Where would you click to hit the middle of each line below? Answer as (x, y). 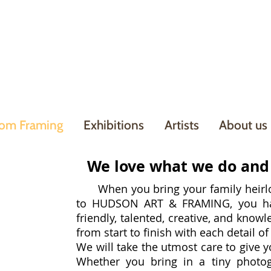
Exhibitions (114, 125)
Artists (182, 125)
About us (243, 125)
